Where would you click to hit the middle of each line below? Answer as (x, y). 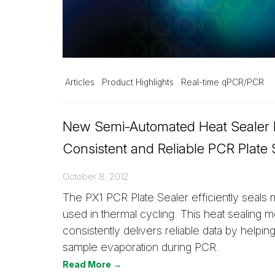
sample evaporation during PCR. (141, 247)
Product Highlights (138, 82)
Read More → (92, 264)
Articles (80, 82)
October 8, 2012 (96, 176)
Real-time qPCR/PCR (223, 82)
